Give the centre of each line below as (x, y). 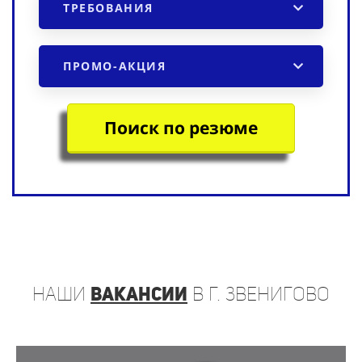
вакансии (139, 293)
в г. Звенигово (259, 293)
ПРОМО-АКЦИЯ (115, 65)
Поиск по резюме (181, 127)
